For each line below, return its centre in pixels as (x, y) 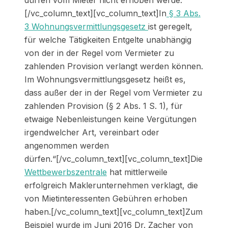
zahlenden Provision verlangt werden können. (114, 66)
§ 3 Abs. (183, 13)
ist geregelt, (170, 27)
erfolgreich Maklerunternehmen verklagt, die (111, 186)
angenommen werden (67, 146)
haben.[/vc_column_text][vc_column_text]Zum (113, 212)
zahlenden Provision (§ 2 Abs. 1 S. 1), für (104, 106)
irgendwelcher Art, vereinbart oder (92, 133)
